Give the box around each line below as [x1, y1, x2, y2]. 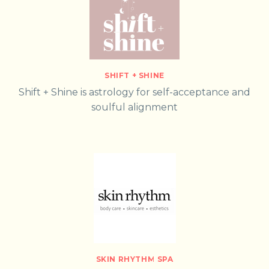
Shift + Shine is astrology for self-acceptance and [19, 86, 250, 98]
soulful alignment [91, 101, 178, 113]
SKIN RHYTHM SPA [95, 254, 174, 264]
